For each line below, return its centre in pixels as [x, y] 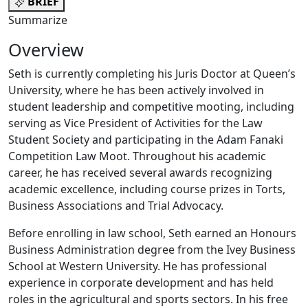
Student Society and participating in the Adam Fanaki [146, 140]
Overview [46, 50]
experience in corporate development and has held [141, 283]
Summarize [38, 20]
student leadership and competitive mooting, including [151, 107]
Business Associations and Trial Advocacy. [116, 206]
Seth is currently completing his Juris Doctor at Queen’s [152, 74]
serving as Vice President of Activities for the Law [135, 123]
